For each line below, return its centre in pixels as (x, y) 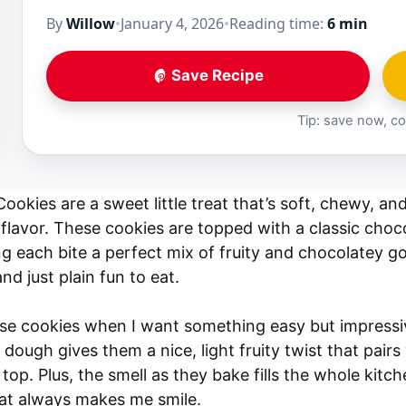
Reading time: (278, 23)
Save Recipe (217, 76)
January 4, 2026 (172, 23)
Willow (91, 23)
